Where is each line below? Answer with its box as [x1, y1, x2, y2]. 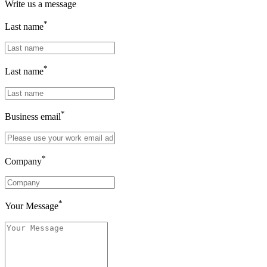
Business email [5, 111, 61, 122]
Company [5, 156, 42, 167]
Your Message [5, 201, 58, 212]
